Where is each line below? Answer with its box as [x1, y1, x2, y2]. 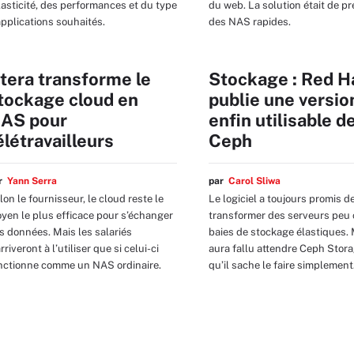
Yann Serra [7, 175, 57, 186]
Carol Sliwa [228, 175, 281, 186]
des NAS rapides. [209, 15, 291, 28]
